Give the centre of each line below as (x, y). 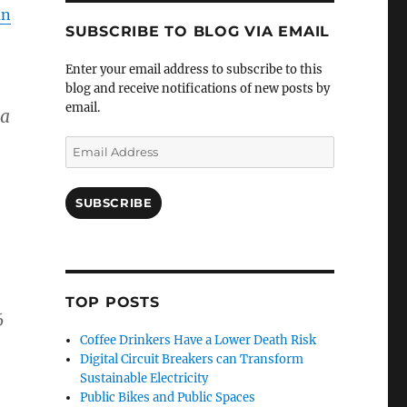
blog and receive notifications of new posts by (197, 89)
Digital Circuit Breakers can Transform (192, 360)
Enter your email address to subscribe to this (194, 70)
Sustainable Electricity (144, 379)
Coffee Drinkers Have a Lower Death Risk (199, 341)
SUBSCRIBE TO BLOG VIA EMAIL (198, 32)
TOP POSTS (112, 303)
